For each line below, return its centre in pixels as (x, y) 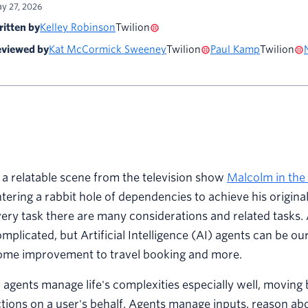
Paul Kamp (235, 50)
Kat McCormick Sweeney (108, 50)
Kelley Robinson (78, 28)
